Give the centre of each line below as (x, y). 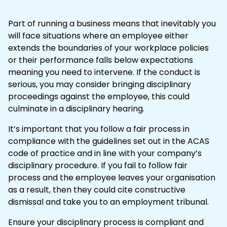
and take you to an (83, 202)
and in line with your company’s (139, 153)
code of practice (43, 153)
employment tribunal (165, 202)
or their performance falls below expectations (101, 60)
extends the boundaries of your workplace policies (108, 48)
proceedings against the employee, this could (99, 96)
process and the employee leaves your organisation (112, 177)
